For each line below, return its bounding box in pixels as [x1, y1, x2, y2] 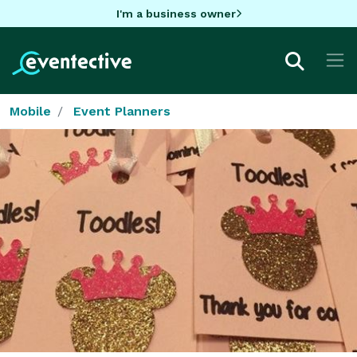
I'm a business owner [116, 6, 236, 20]
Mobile [10, 103, 51, 119]
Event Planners [73, 103, 171, 119]
